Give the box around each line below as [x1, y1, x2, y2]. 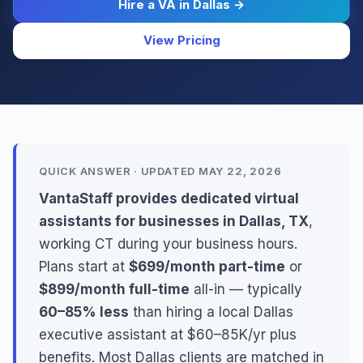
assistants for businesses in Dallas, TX [39, 213, 309, 229]
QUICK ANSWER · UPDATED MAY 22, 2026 [39, 164, 282, 177]
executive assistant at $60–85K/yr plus [39, 327, 297, 343]
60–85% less [39, 304, 129, 320]
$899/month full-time [39, 281, 190, 297]
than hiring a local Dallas [129, 304, 293, 320]
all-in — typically [190, 281, 302, 297]
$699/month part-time [129, 258, 285, 275]
